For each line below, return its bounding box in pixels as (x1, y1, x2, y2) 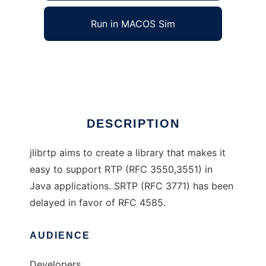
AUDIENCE (30, 230, 90, 241)
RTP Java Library (30, 55, 106, 68)
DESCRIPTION (86, 117, 180, 131)
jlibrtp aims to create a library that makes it (30, 147, 226, 159)
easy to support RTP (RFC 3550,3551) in (30, 163, 213, 176)
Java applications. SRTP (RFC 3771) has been (30, 180, 233, 192)
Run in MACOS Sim (91, 18, 175, 30)
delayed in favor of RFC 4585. (30, 197, 166, 209)
